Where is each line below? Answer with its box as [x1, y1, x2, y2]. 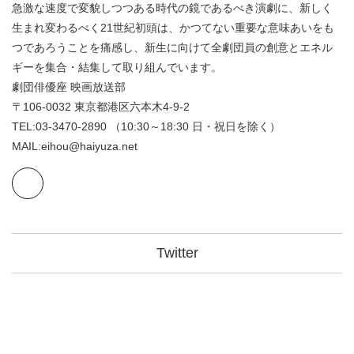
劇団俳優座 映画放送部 [12, 81, 126, 94]
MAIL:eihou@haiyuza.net [12, 140, 137, 153]
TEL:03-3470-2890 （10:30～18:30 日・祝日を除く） [12, 120, 281, 134]
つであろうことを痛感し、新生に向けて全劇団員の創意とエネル [12, 41, 333, 55]
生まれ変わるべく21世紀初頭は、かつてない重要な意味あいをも [12, 21, 334, 35]
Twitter [156, 245, 198, 262]
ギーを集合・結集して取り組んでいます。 [12, 61, 222, 74]
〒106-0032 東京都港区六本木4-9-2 [12, 100, 190, 114]
